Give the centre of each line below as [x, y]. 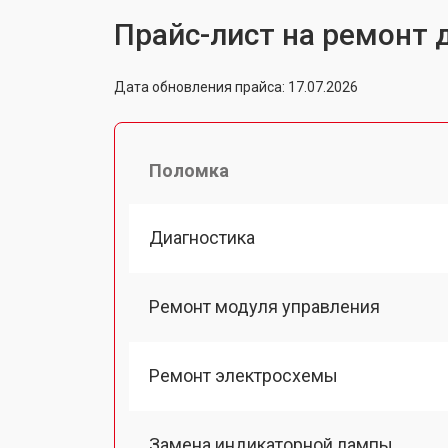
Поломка [189, 170]
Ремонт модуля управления [264, 306]
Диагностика [202, 237]
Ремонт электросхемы [243, 375]
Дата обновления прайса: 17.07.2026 [236, 86]
